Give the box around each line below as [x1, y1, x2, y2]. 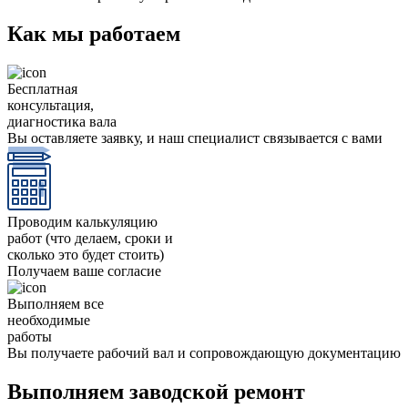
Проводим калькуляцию [7, 214, 158, 230]
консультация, [7, 97, 94, 114]
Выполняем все [7, 296, 104, 312]
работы [7, 329, 52, 345]
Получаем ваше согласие [7, 263, 161, 280]
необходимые [7, 312, 90, 329]
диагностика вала [7, 114, 117, 130]
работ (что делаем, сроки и [7, 230, 173, 247]
